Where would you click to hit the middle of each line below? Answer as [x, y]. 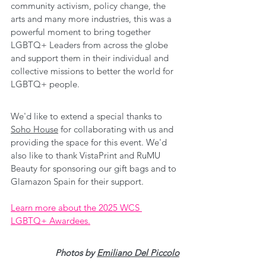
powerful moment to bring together [82, 31]
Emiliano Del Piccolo [138, 252]
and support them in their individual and [91, 58]
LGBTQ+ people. [45, 84]
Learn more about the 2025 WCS [76, 207]
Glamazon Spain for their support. [77, 181]
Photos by [76, 252]
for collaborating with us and [117, 129]
